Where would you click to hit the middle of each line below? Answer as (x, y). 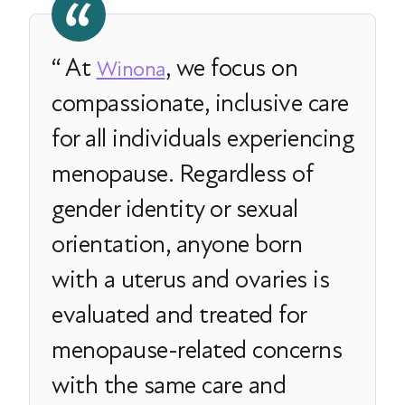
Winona (131, 70)
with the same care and (169, 386)
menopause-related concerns (197, 350)
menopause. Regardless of (182, 174)
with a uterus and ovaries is (190, 280)
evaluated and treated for (179, 315)
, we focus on (231, 68)
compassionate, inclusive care (200, 104)
